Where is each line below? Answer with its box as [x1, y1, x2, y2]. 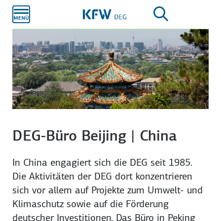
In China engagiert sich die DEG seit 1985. [12, 155, 193, 169]
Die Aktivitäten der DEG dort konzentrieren [12, 169, 193, 183]
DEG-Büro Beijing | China [12, 126, 178, 145]
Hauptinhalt [110, 9, 144, 18]
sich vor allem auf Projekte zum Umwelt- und [12, 183, 203, 196]
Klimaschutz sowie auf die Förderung [12, 197, 169, 210]
